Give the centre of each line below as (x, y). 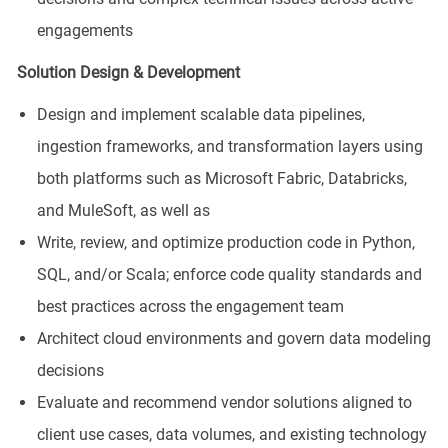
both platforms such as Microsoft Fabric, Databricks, (221, 178)
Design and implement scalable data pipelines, (200, 114)
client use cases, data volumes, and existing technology (231, 434)
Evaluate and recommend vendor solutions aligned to (224, 402)
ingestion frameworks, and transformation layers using (229, 146)
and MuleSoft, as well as (123, 210)
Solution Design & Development (128, 72)
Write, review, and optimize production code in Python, (225, 242)
